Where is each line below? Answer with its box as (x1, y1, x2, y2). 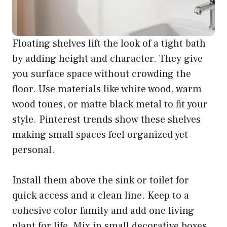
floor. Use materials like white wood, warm (12, 83, 202, 96)
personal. (12, 143, 55, 157)
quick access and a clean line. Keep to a (12, 189, 189, 203)
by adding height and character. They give (12, 52, 203, 66)
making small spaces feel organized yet (12, 128, 188, 142)
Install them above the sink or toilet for (12, 174, 189, 187)
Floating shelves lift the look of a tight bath (12, 37, 206, 51)
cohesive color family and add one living (12, 204, 194, 218)
